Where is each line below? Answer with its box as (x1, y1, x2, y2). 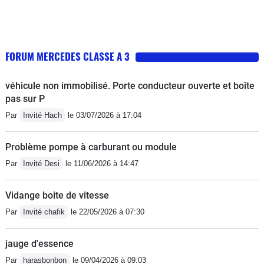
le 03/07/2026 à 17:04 (65, 110, 141, 120)
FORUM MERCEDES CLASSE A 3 (5, 48, 130, 64)
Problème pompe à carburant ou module (5, 141, 177, 153)
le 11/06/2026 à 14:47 (63, 159, 138, 168)
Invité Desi (23, 159, 60, 168)
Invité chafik (23, 207, 65, 216)
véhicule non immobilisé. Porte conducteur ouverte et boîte (5, 80, 255, 91)
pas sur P (5, 93, 45, 104)
